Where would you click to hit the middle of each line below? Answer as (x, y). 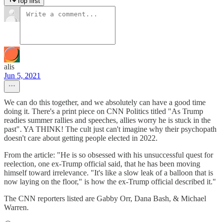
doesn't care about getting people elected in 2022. (81, 138)
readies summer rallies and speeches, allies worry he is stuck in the (107, 120)
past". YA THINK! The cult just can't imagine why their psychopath (110, 129)
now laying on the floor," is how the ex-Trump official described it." (110, 182)
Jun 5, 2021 (22, 76)
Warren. (16, 207)
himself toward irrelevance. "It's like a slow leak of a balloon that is (109, 173)
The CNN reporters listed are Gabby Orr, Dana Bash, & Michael (105, 198)
